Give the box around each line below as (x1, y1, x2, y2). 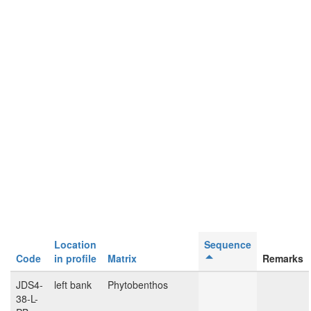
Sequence (204, 237, 251, 251)
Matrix (108, 251, 137, 265)
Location (54, 237, 96, 251)
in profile (54, 251, 96, 265)
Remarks (262, 251, 303, 265)
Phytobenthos (108, 278, 168, 292)
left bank (54, 278, 92, 292)
